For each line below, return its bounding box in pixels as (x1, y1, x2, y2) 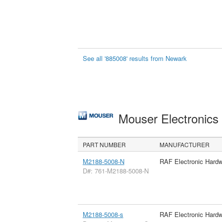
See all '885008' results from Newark (83, 53, 187, 63)
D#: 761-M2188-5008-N (82, 166, 149, 175)
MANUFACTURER (160, 140, 210, 149)
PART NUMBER (83, 140, 126, 149)
